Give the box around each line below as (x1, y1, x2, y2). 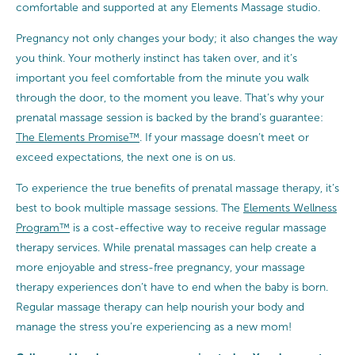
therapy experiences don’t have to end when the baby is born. (16, 281, 328, 293)
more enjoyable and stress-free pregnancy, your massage (16, 261, 305, 273)
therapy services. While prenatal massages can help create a (16, 241, 316, 254)
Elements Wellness (243, 201, 337, 214)
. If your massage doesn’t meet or (139, 131, 309, 143)
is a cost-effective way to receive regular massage (70, 221, 326, 234)
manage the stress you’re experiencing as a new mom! (16, 320, 292, 333)
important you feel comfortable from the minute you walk (16, 71, 309, 84)
